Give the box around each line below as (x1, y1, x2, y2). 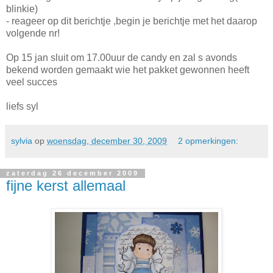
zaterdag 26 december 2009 (6, 169, 139, 177)
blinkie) (6, 3, 38, 14)
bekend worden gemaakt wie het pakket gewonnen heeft (6, 64, 249, 75)
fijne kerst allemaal (6, 177, 126, 194)
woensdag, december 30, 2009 (47, 135, 167, 146)
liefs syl (6, 101, 38, 112)
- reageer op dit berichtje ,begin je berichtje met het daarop (6, 15, 257, 26)
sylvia (11, 135, 32, 146)
